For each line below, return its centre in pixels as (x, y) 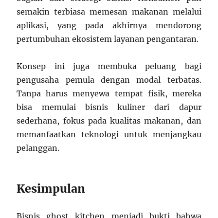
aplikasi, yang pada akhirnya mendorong (109, 25)
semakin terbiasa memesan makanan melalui (109, 11)
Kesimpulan (51, 188)
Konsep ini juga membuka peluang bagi (109, 66)
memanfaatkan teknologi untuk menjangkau (109, 134)
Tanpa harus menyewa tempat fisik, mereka (109, 93)
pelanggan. (38, 148)
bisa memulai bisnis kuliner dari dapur (109, 107)
